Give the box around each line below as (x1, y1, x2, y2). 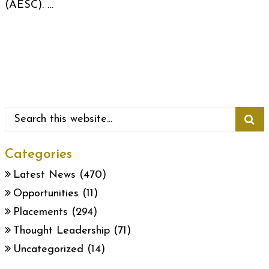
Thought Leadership (13, 225, 110, 237)
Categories (5, 148, 72, 162)
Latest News (13, 169, 76, 181)
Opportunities (13, 188, 79, 199)
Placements (13, 207, 68, 218)
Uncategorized (13, 244, 83, 255)
